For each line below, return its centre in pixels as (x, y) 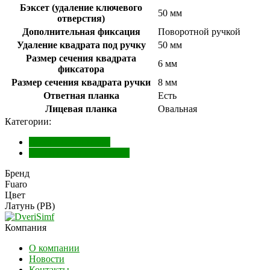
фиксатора (81, 69)
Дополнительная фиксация (81, 31)
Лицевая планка (81, 108)
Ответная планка (81, 95)
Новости (47, 259)
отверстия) (81, 18)
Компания (26, 227)
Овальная (177, 108)
